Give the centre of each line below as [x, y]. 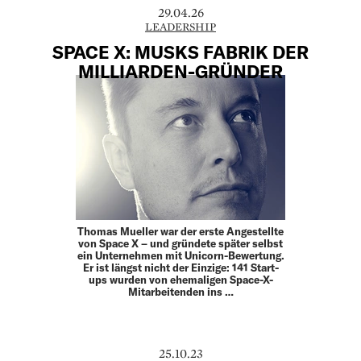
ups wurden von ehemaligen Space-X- [180, 280]
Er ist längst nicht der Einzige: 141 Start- [180, 268]
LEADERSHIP [180, 27]
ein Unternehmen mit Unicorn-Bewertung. [180, 256]
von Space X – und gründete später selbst [180, 244]
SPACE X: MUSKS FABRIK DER [180, 51]
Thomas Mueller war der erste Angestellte [180, 232]
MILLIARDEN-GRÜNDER [180, 71]
